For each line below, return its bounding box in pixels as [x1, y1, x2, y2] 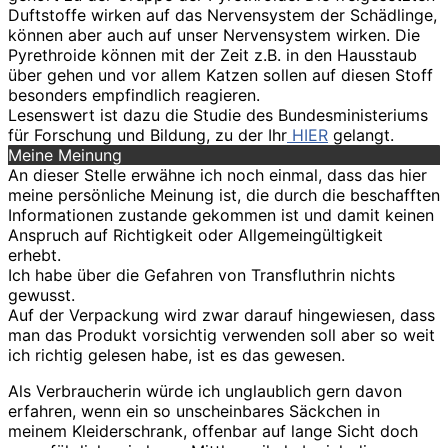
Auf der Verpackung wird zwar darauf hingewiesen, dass [8, 305, 435, 326]
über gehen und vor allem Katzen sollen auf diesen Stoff [8, 65, 433, 86]
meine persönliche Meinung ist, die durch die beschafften [8, 185, 440, 206]
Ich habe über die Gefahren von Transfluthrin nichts [8, 265, 395, 286]
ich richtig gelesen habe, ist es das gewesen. [8, 345, 345, 366]
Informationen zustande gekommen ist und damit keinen [8, 205, 434, 226]
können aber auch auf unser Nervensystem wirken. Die [8, 25, 420, 46]
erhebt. [8, 245, 61, 266]
